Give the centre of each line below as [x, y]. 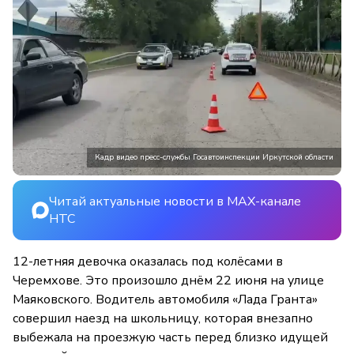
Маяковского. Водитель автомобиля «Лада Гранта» [165, 300]
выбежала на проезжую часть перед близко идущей [170, 338]
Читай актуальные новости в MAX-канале [175, 202]
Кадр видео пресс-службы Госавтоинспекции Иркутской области [214, 158]
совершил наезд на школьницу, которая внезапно [163, 319]
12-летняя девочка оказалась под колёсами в [148, 262]
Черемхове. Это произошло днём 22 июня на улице [168, 281]
